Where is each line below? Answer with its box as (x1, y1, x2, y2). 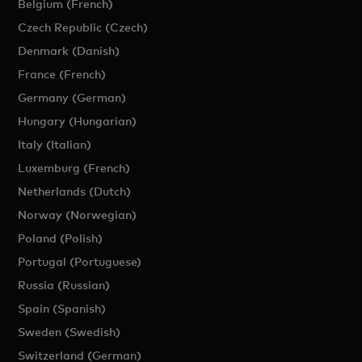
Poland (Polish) (18, 231, 103, 245)
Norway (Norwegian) (18, 208, 137, 221)
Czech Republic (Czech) (18, 20, 149, 34)
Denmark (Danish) (18, 44, 120, 57)
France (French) (18, 67, 107, 81)
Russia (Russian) (18, 278, 111, 292)
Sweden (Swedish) (18, 325, 121, 339)
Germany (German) (18, 90, 127, 104)
